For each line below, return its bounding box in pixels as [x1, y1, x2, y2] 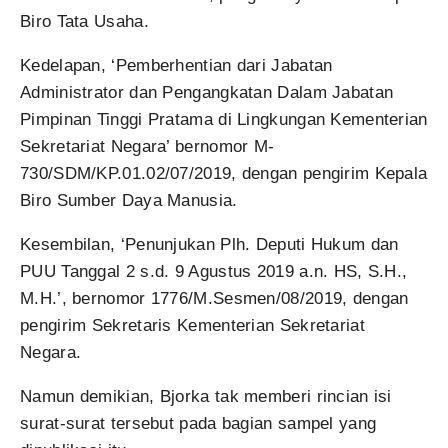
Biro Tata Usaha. [20, 11, 149, 31]
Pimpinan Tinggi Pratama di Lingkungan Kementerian [20, 109, 428, 129]
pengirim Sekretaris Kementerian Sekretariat [20, 315, 365, 335]
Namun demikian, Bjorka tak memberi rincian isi [20, 386, 392, 406]
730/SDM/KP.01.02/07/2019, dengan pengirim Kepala [20, 163, 428, 183]
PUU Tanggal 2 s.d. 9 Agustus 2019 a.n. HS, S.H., [20, 261, 408, 281]
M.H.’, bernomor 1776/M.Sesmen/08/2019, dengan [20, 288, 409, 308]
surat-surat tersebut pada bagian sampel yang [20, 413, 377, 433]
